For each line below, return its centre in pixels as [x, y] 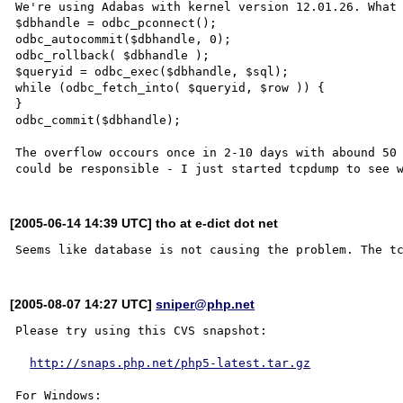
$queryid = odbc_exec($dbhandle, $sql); [152, 71]
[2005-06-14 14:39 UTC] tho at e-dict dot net [144, 223]
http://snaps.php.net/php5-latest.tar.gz [170, 363]
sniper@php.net [206, 304]
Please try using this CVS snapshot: [142, 330]
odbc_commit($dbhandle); [99, 120]
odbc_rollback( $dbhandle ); [113, 55]
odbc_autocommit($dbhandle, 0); [124, 39]
